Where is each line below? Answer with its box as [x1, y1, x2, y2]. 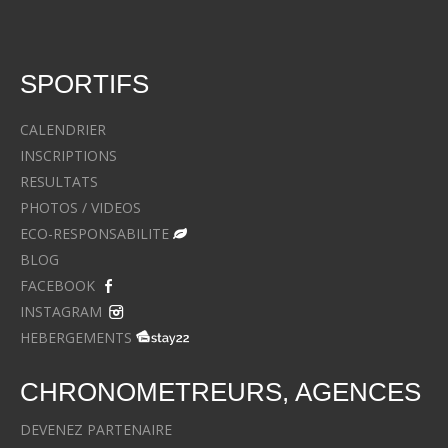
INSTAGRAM [20, 302, 102, 322]
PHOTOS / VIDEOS [20, 198, 141, 218]
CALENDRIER [20, 120, 106, 140]
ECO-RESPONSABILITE [20, 224, 169, 244]
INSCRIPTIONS [20, 146, 117, 166]
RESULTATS [20, 172, 98, 192]
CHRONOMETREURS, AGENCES [20, 377, 421, 408]
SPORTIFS [20, 69, 149, 100]
